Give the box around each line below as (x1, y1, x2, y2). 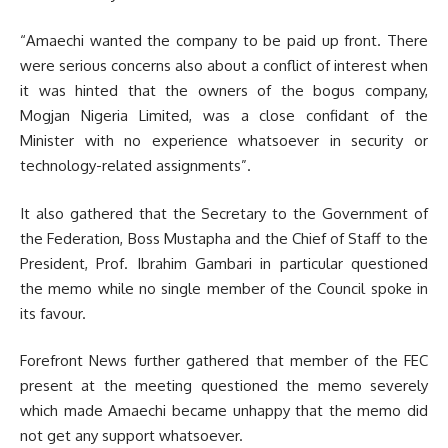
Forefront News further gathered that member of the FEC (20, 351, 428, 370)
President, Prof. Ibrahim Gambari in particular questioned (20, 253, 428, 273)
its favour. (20, 303, 86, 323)
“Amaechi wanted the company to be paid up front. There (20, 31, 428, 50)
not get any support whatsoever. (20, 426, 243, 445)
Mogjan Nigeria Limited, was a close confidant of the (20, 106, 428, 125)
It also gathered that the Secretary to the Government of (20, 203, 428, 223)
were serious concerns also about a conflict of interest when (20, 56, 428, 75)
